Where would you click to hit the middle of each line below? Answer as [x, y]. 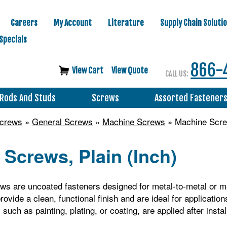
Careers [24, 23]
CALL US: [177, 74]
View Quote [130, 70]
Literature [126, 23]
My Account [73, 23]
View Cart [88, 70]
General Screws [62, 121]
